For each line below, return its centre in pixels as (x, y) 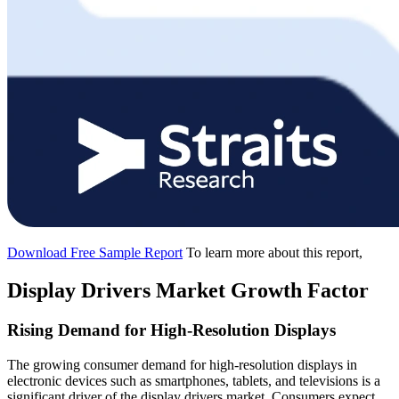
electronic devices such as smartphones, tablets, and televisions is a (194, 380)
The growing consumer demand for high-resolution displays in (182, 364)
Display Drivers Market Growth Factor (188, 290)
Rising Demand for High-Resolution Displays (171, 330)
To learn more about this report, (274, 253)
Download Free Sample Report (95, 253)
